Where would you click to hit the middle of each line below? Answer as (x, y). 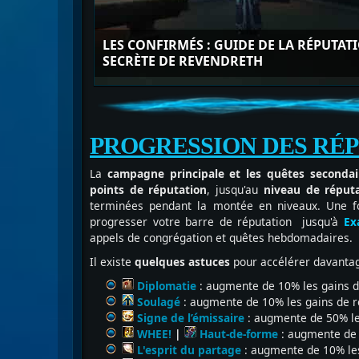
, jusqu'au (233, 190)
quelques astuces (184, 262)
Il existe (112, 262)
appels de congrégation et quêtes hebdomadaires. (221, 238)
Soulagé (159, 302)
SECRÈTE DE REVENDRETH (183, 61)
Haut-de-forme (237, 334)
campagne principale (165, 173)
